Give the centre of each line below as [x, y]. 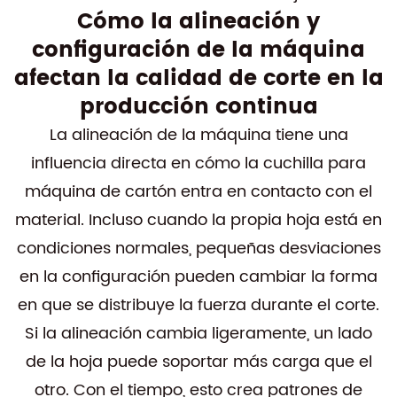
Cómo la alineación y [198, 22]
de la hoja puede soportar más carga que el [198, 362]
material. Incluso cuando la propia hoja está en [198, 220]
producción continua [198, 107]
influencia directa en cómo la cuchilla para [198, 163]
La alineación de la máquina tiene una [198, 135]
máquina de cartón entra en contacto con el [198, 192]
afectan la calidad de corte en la [198, 79]
